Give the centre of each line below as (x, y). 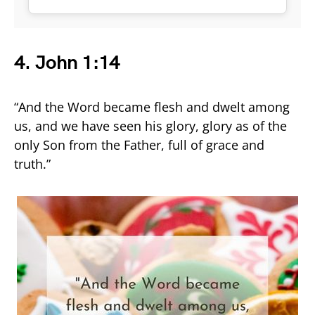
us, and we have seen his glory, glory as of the (150, 126)
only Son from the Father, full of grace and (139, 144)
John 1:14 (77, 63)
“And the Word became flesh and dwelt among (152, 107)
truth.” (32, 163)
